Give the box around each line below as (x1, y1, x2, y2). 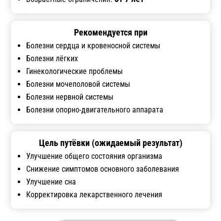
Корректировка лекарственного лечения (26, 189, 163, 199)
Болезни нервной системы (26, 92, 114, 102)
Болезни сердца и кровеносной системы (26, 40, 161, 50)
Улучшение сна (26, 177, 76, 186)
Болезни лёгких (26, 53, 78, 63)
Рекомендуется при (74, 27, 147, 37)
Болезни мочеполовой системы (26, 79, 131, 89)
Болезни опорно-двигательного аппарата (26, 105, 164, 114)
